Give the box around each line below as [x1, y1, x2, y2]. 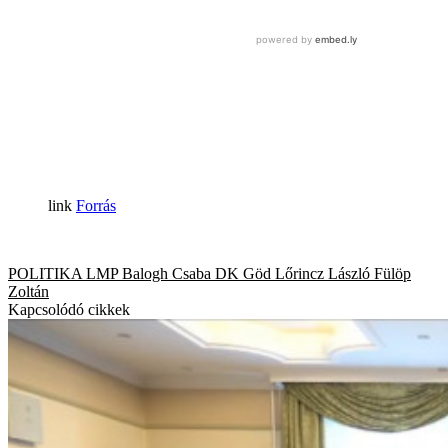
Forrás [76, 196, 116, 214]
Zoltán [8, 282, 49, 300]
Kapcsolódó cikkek [8, 300, 130, 318]
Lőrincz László [275, 264, 370, 282]
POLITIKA [8, 264, 82, 282]
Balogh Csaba [122, 264, 211, 282]
